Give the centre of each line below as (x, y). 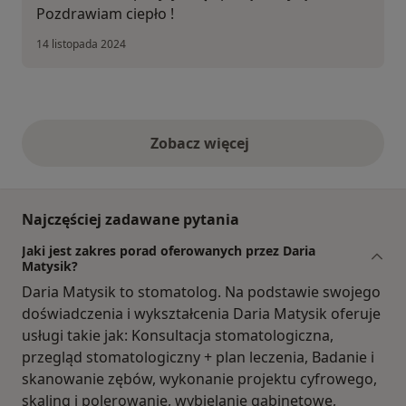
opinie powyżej (256, 153)
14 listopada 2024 (81, 44)
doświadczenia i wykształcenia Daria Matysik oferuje (201, 314)
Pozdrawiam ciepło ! (105, 14)
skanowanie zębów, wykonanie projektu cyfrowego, (199, 379)
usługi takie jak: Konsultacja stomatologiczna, (178, 336)
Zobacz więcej (203, 144)
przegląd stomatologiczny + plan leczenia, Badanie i (198, 358)
